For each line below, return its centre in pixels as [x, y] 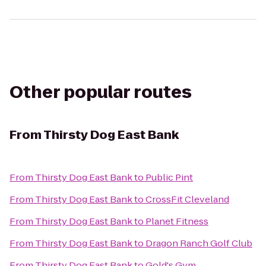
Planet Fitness [177, 221]
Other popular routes [101, 92]
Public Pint [169, 177]
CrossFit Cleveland [187, 199]
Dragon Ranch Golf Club [199, 243]
